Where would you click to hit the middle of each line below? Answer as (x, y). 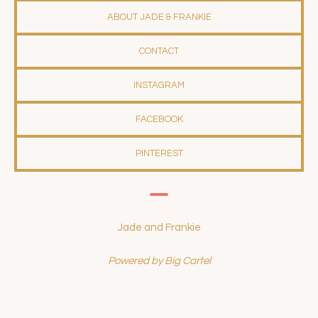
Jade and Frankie (159, 228)
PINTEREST (159, 154)
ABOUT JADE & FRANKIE (159, 17)
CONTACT (159, 51)
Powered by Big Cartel (159, 261)
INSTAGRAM (159, 86)
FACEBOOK (159, 120)
